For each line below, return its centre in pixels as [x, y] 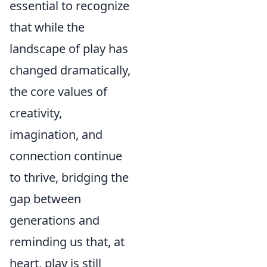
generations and [55, 220]
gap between [45, 199]
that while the [47, 27]
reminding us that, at [67, 242]
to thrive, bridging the [69, 177]
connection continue [66, 156]
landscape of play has [69, 49]
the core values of [58, 91]
